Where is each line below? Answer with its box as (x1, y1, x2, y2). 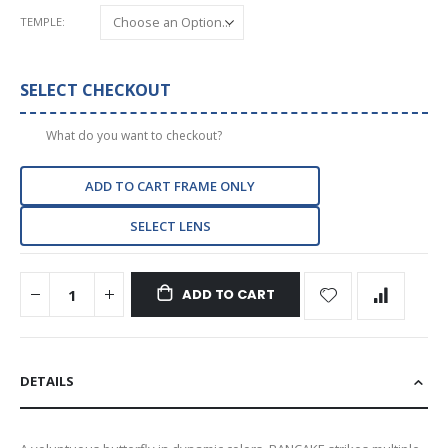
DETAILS (20, 372, 74, 391)
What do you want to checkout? (46, 126, 222, 144)
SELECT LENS (129, 216, 211, 235)
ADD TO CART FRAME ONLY (85, 176, 255, 195)
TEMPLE (20, 14, 62, 30)
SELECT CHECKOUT (20, 77, 171, 101)
